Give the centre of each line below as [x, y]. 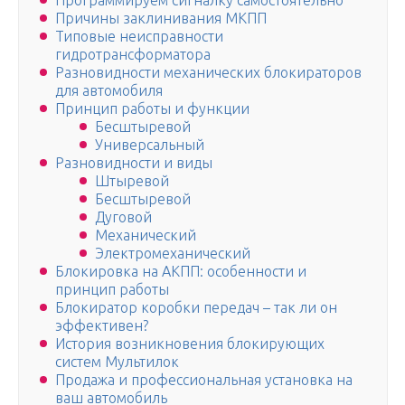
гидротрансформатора [133, 55]
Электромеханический [173, 254]
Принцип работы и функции [152, 109]
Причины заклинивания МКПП [161, 19]
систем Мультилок [117, 362]
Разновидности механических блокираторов [208, 73]
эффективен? [102, 326]
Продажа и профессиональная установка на [204, 380]
